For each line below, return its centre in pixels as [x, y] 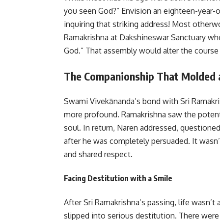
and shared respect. [98, 154]
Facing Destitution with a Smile [118, 178]
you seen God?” [92, 11]
